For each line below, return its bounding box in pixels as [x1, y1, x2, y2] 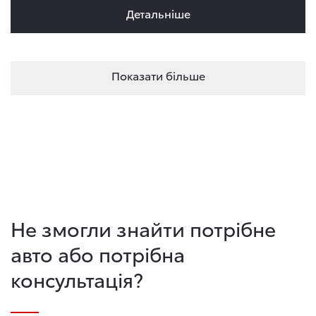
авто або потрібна [11, 239, 185, 267]
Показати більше [111, 67, 205, 83]
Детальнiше [126, 5, 190, 21]
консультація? [11, 265, 143, 293]
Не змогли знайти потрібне [11, 214, 276, 242]
